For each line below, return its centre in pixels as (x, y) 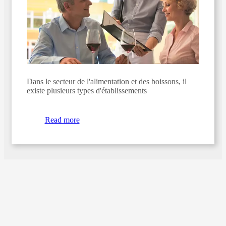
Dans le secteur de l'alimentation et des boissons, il (107, 81)
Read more (62, 120)
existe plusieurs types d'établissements (87, 90)
